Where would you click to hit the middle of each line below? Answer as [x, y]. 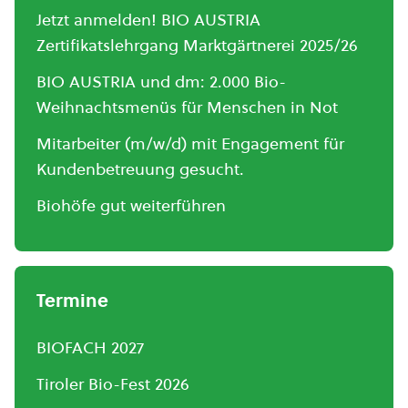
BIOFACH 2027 [90, 347]
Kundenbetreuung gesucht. [140, 169]
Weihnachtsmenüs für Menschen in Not [187, 107]
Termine [72, 301]
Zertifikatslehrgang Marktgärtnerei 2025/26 [197, 45]
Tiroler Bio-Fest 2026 [113, 384]
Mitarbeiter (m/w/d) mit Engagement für [190, 143]
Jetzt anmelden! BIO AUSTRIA [148, 20]
